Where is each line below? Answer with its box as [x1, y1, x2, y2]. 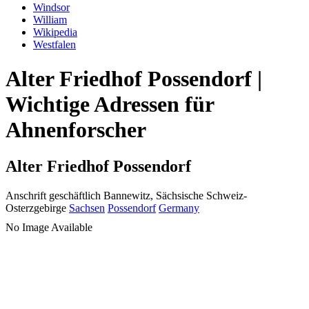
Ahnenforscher [6, 117, 146, 142]
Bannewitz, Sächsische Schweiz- [103, 190, 247, 202]
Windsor [33, 1, 70, 14]
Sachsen [69, 202, 105, 215]
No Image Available [6, 221, 92, 234]
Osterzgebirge [6, 202, 66, 215]
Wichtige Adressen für [6, 91, 214, 117]
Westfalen [33, 39, 76, 51]
